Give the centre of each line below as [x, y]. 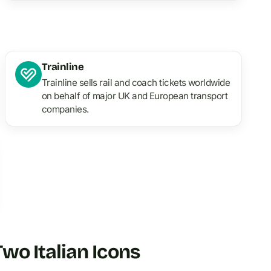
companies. [65, 109]
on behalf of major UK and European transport [135, 96]
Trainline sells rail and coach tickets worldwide [136, 83]
